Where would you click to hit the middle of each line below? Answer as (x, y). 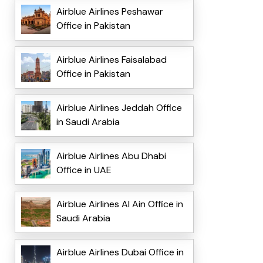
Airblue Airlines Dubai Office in (120, 252)
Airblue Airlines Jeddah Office (119, 108)
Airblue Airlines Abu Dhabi (111, 156)
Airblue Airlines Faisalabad (111, 60)
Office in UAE (84, 170)
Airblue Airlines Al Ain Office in (119, 204)
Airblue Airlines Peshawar (109, 12)
